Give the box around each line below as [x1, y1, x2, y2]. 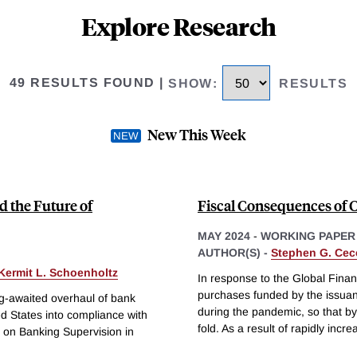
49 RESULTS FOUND [9, 76, 155, 90]
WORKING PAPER [261, 229, 355, 242]
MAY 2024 [198, 229, 250, 242]
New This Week [147, 124, 246, 144]
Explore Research [80, 10, 277, 42]
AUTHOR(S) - [198, 245, 271, 259]
